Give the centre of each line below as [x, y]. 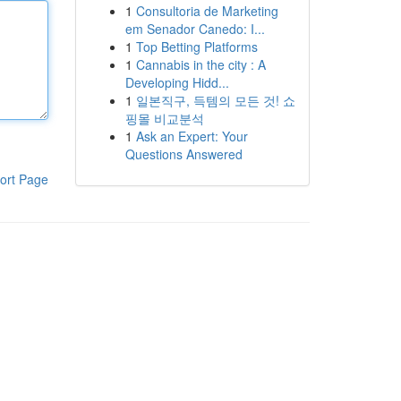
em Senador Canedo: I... [195, 29]
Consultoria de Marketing [207, 11]
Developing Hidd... [177, 82]
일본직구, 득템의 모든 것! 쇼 [215, 100]
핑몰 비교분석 [164, 118]
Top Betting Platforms [196, 47]
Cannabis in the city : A [200, 64]
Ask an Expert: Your [192, 136]
